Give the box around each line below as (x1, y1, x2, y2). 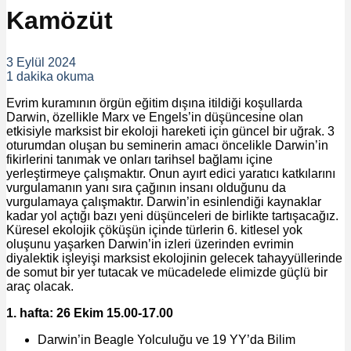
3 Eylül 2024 (6, 56, 76, 70)
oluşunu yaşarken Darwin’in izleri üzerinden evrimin (6, 237, 294, 251)
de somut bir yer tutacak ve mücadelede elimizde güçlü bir (6, 266, 327, 280)
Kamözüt (6, 5, 113, 34)
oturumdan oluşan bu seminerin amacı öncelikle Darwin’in (6, 139, 328, 153)
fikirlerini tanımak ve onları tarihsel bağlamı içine (6, 153, 273, 167)
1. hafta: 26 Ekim (6, 306, 103, 320)
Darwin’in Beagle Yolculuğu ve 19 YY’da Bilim (38, 333, 295, 347)
